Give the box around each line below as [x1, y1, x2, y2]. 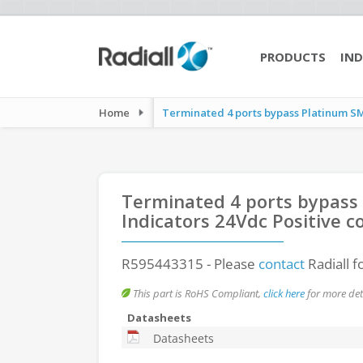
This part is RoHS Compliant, [130, 286, 263, 301]
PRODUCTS [260, 49, 326, 65]
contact [258, 254, 305, 273]
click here [263, 286, 305, 301]
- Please [203, 254, 258, 273]
